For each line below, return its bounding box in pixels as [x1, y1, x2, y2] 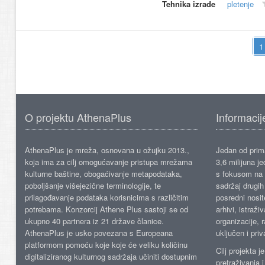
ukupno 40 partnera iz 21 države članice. [25, 215, 164, 227]
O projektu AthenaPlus [25, 109, 131, 125]
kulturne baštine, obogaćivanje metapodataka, [25, 168, 182, 180]
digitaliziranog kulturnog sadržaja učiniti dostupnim [25, 251, 197, 263]
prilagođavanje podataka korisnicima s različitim [25, 192, 189, 203]
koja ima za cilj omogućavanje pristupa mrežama [25, 156, 192, 168]
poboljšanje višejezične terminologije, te [25, 180, 161, 192]
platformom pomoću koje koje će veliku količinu [25, 239, 188, 251]
